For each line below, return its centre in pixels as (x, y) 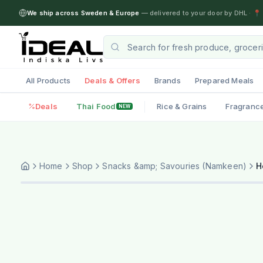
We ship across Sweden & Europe (83, 13)
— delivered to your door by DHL (193, 13)
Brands (167, 80)
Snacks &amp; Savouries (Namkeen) (175, 166)
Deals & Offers (112, 80)
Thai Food (96, 106)
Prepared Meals (224, 80)
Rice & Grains (182, 106)
